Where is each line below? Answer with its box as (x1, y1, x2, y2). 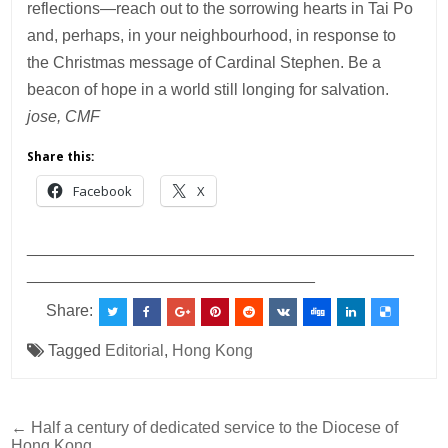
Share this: (27, 150, 95, 165)
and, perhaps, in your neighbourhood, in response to (27, 27, 397, 45)
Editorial (105, 342, 165, 360)
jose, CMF (27, 108, 101, 126)
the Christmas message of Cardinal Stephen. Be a (27, 54, 382, 72)
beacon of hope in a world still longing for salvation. (27, 81, 390, 99)
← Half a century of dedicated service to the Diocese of (11, 419, 399, 437)
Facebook (73, 182, 133, 201)
